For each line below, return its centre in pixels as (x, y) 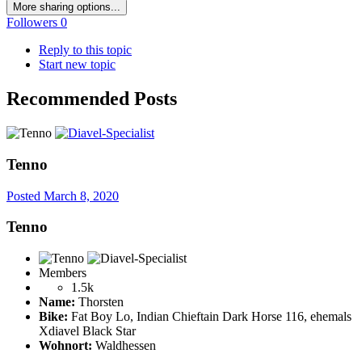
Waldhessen (124, 346)
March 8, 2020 (81, 196)
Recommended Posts (92, 99)
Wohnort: (65, 346)
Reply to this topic (85, 50)
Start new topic (77, 65)
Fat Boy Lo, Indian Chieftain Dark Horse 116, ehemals (210, 317)
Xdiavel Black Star (87, 331)
